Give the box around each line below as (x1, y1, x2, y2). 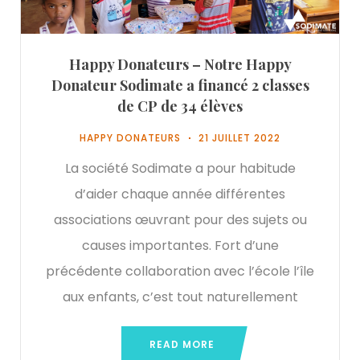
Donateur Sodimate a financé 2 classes (51, 75, 309, 95)
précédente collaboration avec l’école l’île (46, 261, 314, 280)
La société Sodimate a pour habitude (64, 158, 296, 178)
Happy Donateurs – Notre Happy (68, 54, 292, 74)
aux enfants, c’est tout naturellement (62, 287, 298, 306)
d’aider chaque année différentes (75, 184, 285, 203)
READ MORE (149, 337, 215, 351)
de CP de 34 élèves (117, 96, 243, 116)
